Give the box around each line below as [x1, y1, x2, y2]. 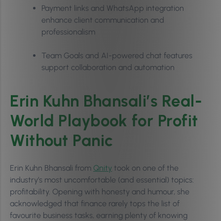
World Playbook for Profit [10, 111, 198, 130]
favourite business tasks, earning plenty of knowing [10, 211, 187, 220]
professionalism [41, 27, 95, 37]
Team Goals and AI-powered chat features [41, 51, 192, 60]
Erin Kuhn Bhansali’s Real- [10, 91, 202, 110]
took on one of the [112, 163, 179, 173]
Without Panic [10, 131, 113, 150]
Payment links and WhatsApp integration [41, 3, 184, 13]
